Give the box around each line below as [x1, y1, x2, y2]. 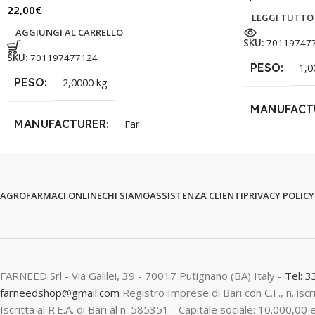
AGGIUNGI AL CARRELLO [15, 26, 123, 39]
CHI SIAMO [102, 189, 150, 202]
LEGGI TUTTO [252, 11, 314, 24]
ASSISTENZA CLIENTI [150, 189, 243, 202]
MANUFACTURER [14, 117, 106, 131]
